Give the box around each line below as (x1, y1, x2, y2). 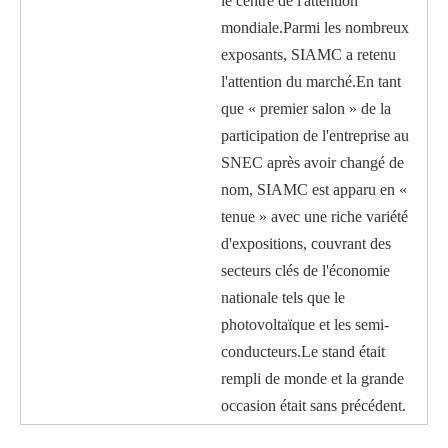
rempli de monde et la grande (221, 369, 404, 387)
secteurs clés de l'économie (221, 261, 390, 279)
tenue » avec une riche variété (221, 207, 408, 225)
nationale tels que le (221, 288, 345, 306)
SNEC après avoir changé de (221, 153, 404, 171)
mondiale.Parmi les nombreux (221, 18, 409, 36)
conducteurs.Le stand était (221, 342, 385, 360)
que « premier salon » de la (221, 99, 391, 117)
